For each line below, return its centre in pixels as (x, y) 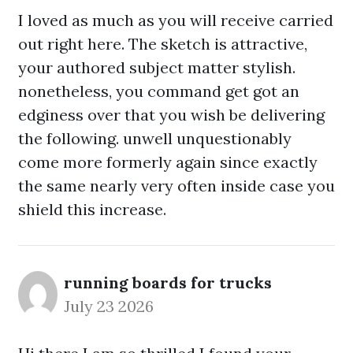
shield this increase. (92, 209)
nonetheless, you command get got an (159, 91)
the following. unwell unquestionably (155, 138)
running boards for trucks (168, 282)
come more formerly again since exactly (168, 162)
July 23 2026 (109, 306)
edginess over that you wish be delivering (171, 115)
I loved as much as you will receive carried (176, 20)
